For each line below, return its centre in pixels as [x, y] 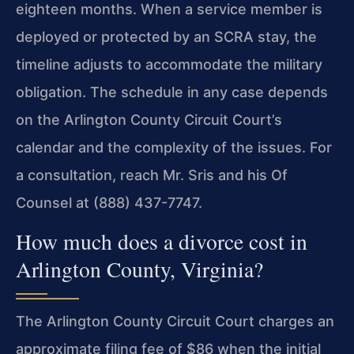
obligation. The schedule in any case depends [172, 92]
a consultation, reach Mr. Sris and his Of [152, 175]
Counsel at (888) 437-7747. [109, 202]
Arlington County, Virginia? [139, 269]
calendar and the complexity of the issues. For [174, 147]
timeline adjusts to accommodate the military [169, 64]
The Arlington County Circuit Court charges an [175, 322]
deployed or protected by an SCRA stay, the [166, 36]
